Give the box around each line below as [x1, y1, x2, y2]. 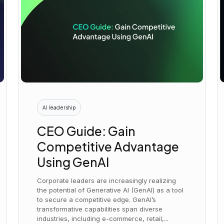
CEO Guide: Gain [37, 122, 136, 138]
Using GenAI [37, 153, 109, 169]
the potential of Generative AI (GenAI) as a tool [37, 185, 184, 194]
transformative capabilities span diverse [37, 204, 163, 213]
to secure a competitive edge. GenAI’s [37, 195, 156, 203]
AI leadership [42, 104, 76, 111]
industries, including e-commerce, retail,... [37, 214, 169, 222]
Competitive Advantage [37, 138, 179, 154]
